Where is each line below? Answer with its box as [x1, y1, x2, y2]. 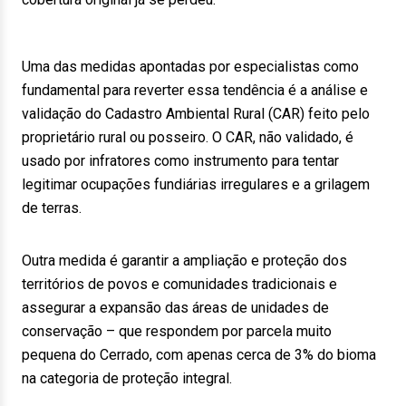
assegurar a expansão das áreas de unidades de [22, 299, 329, 316]
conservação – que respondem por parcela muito [22, 323, 332, 340]
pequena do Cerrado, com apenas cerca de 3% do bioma [22, 346, 376, 363]
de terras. [22, 199, 82, 217]
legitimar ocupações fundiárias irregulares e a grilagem [22, 176, 370, 193]
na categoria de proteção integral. [22, 370, 232, 387]
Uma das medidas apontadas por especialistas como [22, 58, 359, 75]
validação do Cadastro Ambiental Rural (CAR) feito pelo [22, 105, 370, 122]
